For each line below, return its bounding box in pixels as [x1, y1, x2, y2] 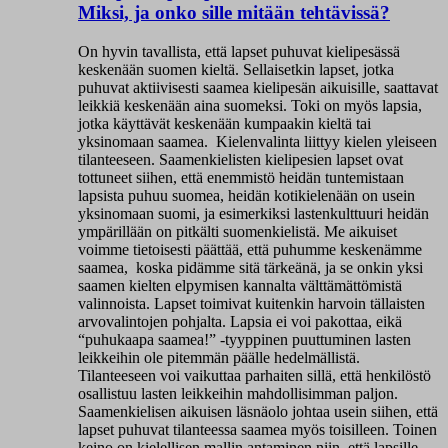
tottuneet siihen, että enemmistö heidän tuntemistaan [78, 168, 404, 186]
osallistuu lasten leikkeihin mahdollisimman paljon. [78, 384, 398, 402]
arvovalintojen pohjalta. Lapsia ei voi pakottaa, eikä [78, 312, 402, 330]
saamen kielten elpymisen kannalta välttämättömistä [78, 276, 402, 294]
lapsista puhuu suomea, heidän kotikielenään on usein [78, 186, 415, 204]
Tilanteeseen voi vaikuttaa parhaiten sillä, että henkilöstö [78, 366, 431, 384]
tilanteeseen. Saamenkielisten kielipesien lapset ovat [78, 150, 403, 168]
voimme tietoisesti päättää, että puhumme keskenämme [78, 240, 422, 258]
